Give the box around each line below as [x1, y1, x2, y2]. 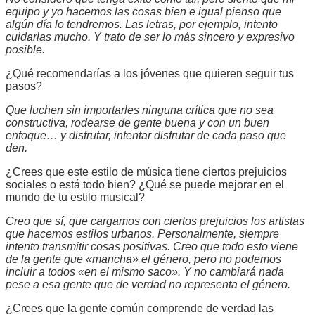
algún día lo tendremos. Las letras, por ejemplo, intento [6, 18, 278, 30]
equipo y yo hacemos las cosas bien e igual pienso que [6, 5, 281, 18]
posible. [6, 43, 45, 56]
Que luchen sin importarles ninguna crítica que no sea [6, 103, 274, 116]
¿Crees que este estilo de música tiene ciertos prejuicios [6, 165, 287, 178]
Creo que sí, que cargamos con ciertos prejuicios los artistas [6, 214, 304, 227]
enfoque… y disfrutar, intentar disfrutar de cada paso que [6, 129, 286, 141]
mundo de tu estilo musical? [6, 191, 145, 203]
